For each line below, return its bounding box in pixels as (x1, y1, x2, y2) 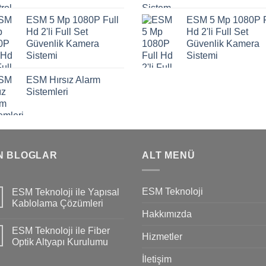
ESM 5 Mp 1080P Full (26, 15, 119, 26)
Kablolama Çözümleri (12, 198, 103, 208)
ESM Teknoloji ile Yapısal (12, 186, 119, 197)
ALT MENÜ (142, 150, 195, 161)
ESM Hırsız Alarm (26, 75, 100, 85)
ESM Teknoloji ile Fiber (12, 225, 110, 236)
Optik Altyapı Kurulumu (12, 236, 108, 247)
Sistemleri (26, 87, 68, 97)
